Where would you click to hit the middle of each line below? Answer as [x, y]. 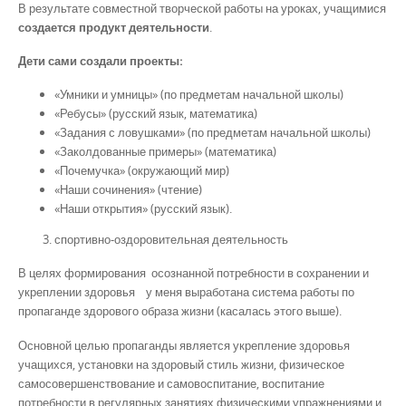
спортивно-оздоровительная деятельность [171, 239]
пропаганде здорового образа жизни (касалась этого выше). [180, 311]
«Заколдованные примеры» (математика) [165, 151]
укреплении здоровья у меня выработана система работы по [186, 292]
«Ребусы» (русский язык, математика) [156, 113]
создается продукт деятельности [114, 27]
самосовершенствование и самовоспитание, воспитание [171, 383]
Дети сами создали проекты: [100, 60]
